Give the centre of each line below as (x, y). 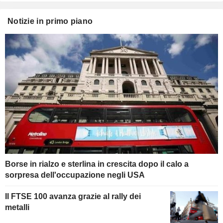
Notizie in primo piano (50, 21)
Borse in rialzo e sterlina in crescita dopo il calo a (97, 164)
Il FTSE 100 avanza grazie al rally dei (73, 197)
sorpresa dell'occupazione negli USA (75, 175)
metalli (17, 208)
